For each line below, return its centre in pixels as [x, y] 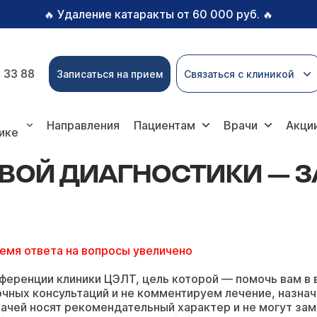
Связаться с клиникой [239, 74]
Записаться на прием [110, 74]
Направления [83, 125]
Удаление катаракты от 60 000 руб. [158, 14]
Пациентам [165, 125]
